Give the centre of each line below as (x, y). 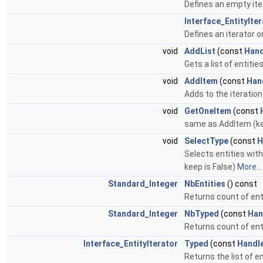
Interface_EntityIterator (131, 244)
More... (249, 167)
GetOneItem (208, 111)
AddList (200, 51)
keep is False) (211, 167)
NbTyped (202, 214)
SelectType (206, 141)
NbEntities (205, 184)
